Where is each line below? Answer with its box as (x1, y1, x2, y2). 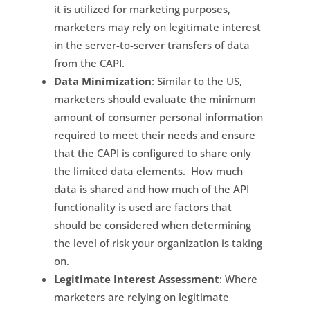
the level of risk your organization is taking (53, 235, 262, 250)
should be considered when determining (53, 217, 251, 232)
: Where (219, 271, 257, 286)
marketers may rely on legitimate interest (53, 19, 261, 34)
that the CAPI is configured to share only (53, 145, 251, 160)
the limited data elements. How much (53, 163, 243, 178)
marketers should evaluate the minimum (53, 91, 256, 106)
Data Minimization (53, 73, 152, 88)
